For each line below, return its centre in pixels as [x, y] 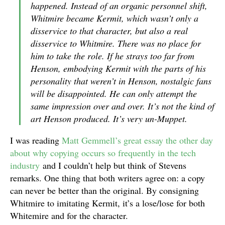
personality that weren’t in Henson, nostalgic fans [121, 81]
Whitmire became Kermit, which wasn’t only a [115, 18]
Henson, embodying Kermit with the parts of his [118, 68]
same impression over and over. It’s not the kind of [123, 106]
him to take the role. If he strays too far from [113, 56]
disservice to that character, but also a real [109, 31]
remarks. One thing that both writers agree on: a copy [107, 178]
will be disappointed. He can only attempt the [114, 93]
